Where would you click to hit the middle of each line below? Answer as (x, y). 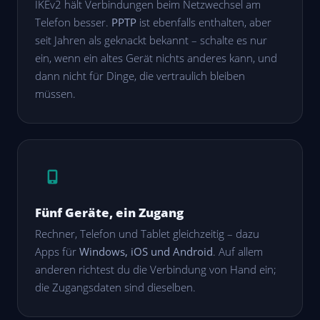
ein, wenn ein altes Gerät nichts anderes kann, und (156, 57)
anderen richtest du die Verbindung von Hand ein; (156, 270)
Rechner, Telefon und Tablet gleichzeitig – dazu (147, 234)
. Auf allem (238, 252)
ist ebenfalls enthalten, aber (204, 22)
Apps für (57, 252)
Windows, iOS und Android (146, 252)
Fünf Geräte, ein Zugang (109, 212)
